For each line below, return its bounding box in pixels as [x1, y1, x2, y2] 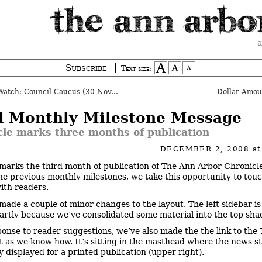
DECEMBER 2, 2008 [160, 145, 253, 153]
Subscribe [65, 63, 107, 73]
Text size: [121, 64, 152, 73]
